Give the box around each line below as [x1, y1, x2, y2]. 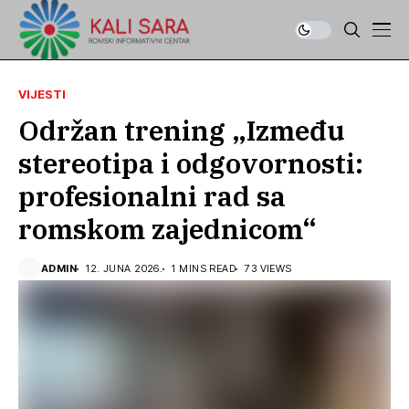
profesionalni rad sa [18, 178, 286, 214]
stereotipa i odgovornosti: [18, 145, 363, 181]
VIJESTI [18, 87, 66, 101]
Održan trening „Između [18, 112, 345, 148]
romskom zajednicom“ [18, 211, 317, 246]
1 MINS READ [172, 262, 236, 275]
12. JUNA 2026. [86, 262, 163, 275]
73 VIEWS [245, 262, 292, 275]
